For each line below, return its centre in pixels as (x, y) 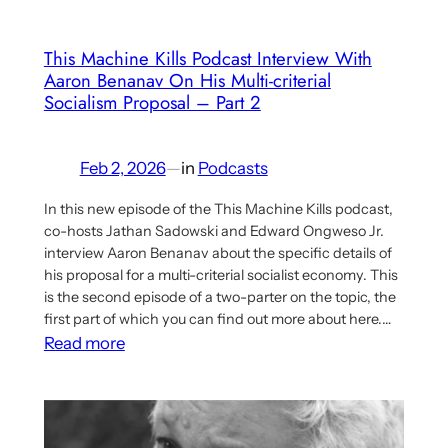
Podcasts (232, 168)
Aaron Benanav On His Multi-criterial (187, 80)
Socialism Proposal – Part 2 (152, 102)
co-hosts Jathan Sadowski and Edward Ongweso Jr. (213, 231)
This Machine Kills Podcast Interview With (207, 58)
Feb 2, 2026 (122, 168)
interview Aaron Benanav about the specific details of (217, 253)
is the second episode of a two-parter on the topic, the (219, 297)
